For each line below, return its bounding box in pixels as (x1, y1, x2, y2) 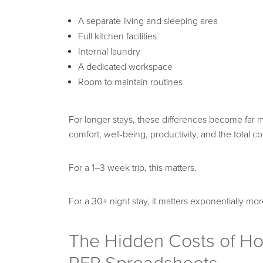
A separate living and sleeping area (78, 15, 218, 27)
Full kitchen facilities (78, 30, 157, 42)
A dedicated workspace (78, 60, 173, 73)
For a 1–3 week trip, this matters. (69, 161, 197, 174)
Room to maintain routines (78, 76, 183, 88)
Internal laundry (78, 45, 140, 58)
